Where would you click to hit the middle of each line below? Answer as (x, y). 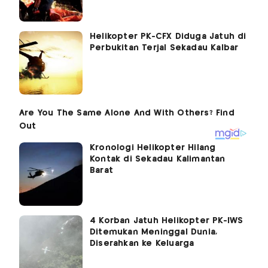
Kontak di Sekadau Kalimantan (158, 159)
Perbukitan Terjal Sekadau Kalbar (164, 48)
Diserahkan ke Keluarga (142, 244)
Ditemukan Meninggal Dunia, (154, 232)
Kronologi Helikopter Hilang (153, 148)
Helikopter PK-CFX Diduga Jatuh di (168, 37)
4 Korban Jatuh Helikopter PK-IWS (167, 221)
